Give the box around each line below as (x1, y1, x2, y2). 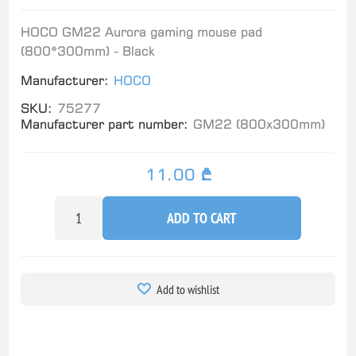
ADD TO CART (167, 208, 237, 227)
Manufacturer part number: (21, 115, 188, 132)
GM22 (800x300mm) (193, 115, 326, 132)
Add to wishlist (156, 281, 219, 297)
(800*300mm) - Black (21, 42, 156, 59)
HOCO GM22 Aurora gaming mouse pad (21, 23, 263, 40)
